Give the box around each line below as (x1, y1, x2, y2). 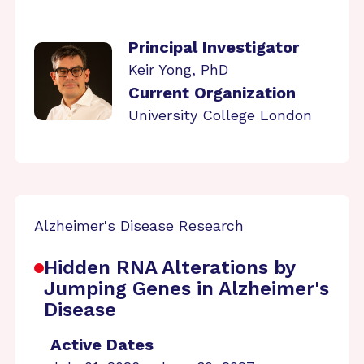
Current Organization (128, 83, 296, 102)
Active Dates (50, 335, 154, 354)
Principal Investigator (128, 37, 299, 57)
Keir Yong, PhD (128, 61, 228, 78)
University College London (128, 106, 312, 123)
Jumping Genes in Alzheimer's (44, 277, 329, 300)
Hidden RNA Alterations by (44, 256, 295, 279)
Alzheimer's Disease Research (34, 217, 244, 234)
